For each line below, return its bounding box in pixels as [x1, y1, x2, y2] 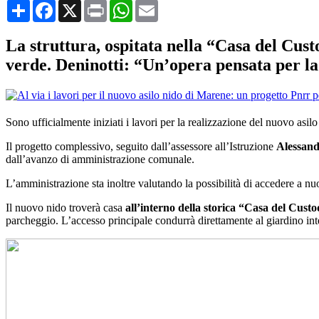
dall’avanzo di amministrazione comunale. [6, 152, 197, 165]
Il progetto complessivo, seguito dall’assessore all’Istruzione [6, 140, 276, 152]
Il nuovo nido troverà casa [6, 201, 125, 214]
